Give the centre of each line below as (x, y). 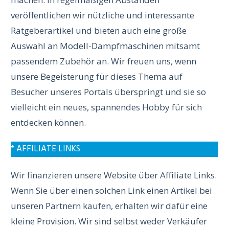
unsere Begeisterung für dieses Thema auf (97, 76)
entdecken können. (48, 122)
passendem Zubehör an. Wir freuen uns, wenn (104, 61)
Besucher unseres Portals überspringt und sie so (108, 92)
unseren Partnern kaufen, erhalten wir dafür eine (109, 206)
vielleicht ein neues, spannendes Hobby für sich (106, 107)
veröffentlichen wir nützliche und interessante (102, 15)
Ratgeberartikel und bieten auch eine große (99, 30)
